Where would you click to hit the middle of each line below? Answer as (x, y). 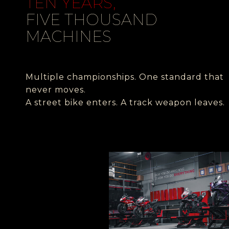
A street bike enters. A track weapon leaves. (125, 102)
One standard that (181, 77)
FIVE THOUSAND (91, 20)
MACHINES (68, 37)
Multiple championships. (82, 77)
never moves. (56, 90)
